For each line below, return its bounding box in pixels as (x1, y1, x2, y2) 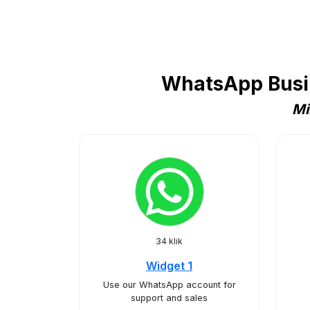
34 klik (156, 236, 183, 246)
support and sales (131, 293, 208, 303)
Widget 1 (146, 259, 192, 273)
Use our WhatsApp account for (102, 280, 236, 290)
